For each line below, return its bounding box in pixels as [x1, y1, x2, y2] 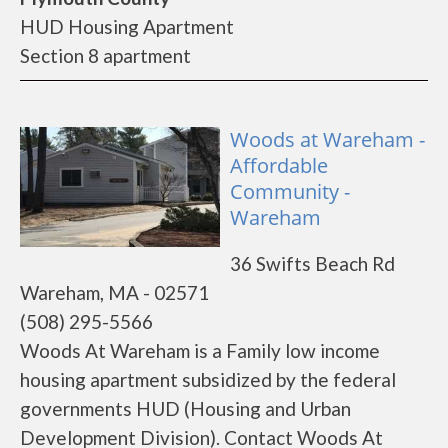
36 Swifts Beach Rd [230, 252, 395, 275]
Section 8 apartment [20, 44, 191, 67]
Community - [230, 178, 350, 205]
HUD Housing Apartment [20, 15, 234, 38]
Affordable [230, 152, 328, 179]
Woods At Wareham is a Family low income [20, 339, 380, 362]
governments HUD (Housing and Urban [20, 397, 351, 420]
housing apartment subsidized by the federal [20, 368, 396, 391]
